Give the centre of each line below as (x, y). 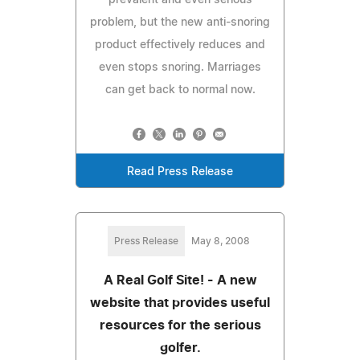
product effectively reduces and (180, 45)
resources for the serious (180, 325)
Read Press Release (180, 172)
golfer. (180, 348)
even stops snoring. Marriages (180, 67)
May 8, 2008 (220, 241)
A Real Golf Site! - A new (180, 280)
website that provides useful (180, 303)
